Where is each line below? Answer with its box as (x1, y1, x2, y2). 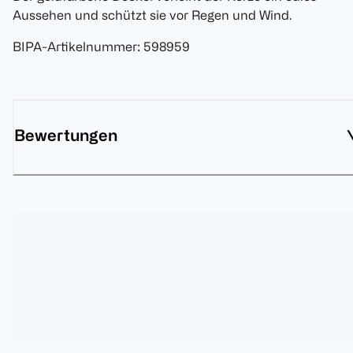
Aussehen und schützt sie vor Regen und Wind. (13, 8, 292, 23)
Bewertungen (14, 126, 117, 145)
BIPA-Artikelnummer (13, 39, 137, 54)
